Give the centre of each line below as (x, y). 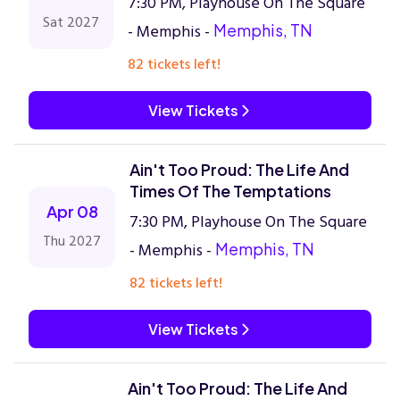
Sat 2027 (71, 22)
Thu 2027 (72, 241)
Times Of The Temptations (230, 191)
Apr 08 (72, 211)
